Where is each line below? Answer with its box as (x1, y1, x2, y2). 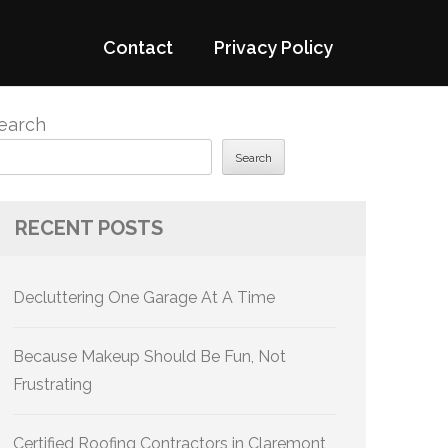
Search (235, 151, 272, 166)
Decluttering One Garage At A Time (13, 288, 275, 307)
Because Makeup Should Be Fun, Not (13, 347, 286, 366)
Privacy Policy (214, 37, 333, 58)
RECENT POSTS (15, 216, 163, 240)
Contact (103, 37, 173, 58)
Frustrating (13, 375, 92, 394)
